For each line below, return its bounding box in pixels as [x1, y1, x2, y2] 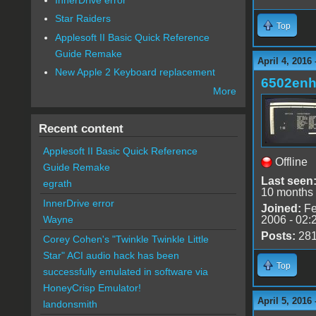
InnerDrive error [42, 197, 114, 209]
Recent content [38, 121, 123, 136]
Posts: [260, 229, 296, 242]
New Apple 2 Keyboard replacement [55, 66, 216, 78]
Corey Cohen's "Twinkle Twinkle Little [42, 233, 209, 245]
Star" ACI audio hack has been [42, 250, 179, 262]
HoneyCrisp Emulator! [42, 282, 141, 294]
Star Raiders [55, 13, 111, 25]
